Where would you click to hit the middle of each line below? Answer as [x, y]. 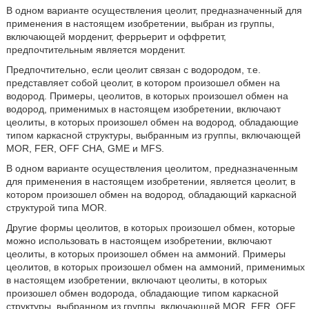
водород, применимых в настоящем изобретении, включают [143, 109]
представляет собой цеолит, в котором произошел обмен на [143, 82]
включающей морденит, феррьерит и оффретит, [116, 36]
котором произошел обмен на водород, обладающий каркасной [151, 194]
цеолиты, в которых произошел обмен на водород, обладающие [152, 122]
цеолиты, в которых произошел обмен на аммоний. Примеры [146, 253]
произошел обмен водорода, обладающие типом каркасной [142, 293]
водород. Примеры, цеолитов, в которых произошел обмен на [147, 96]
